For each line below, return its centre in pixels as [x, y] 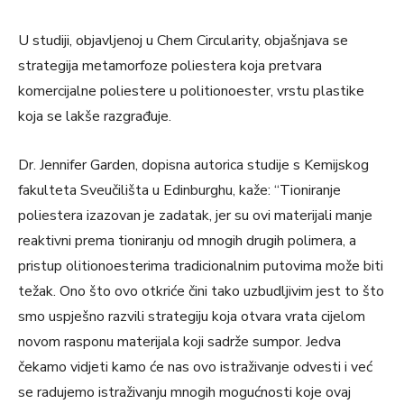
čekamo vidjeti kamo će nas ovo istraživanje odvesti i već [195, 367]
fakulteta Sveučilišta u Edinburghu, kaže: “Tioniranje [179, 190]
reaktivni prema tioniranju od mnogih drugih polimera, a [187, 240]
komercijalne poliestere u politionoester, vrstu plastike [191, 91]
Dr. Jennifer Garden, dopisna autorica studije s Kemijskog [193, 165]
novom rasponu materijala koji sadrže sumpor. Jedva [179, 341]
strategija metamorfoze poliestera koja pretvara [170, 65]
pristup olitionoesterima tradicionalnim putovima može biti [201, 266]
